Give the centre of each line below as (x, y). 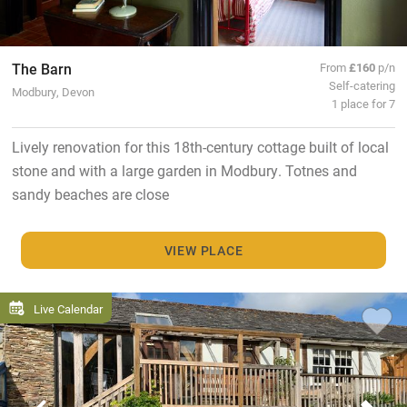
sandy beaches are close (90, 194)
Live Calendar (68, 308)
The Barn (41, 69)
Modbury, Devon (53, 92)
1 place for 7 (364, 104)
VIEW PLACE (203, 250)
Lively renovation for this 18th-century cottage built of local (200, 147)
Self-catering (362, 85)
